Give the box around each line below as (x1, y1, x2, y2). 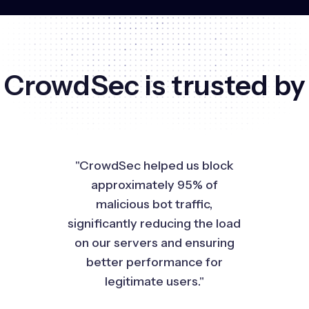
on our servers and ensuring (74, 235, 235, 250)
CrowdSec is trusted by (4, 68, 305, 102)
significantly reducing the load (68, 215, 241, 231)
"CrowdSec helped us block (74, 157, 234, 173)
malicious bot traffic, (96, 196, 213, 212)
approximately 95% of (90, 177, 218, 192)
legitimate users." (104, 273, 204, 289)
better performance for (86, 254, 223, 270)
